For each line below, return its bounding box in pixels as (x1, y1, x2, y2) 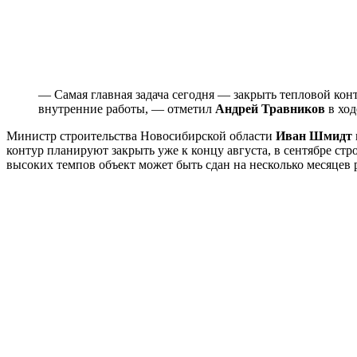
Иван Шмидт (276, 128, 352, 143)
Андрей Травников (215, 101, 325, 116)
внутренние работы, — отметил (38, 101, 215, 116)
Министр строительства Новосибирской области (6, 128, 276, 143)
